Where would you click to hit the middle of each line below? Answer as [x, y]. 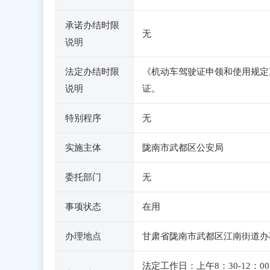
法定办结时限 [92, 72]
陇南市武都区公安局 [183, 148]
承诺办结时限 [92, 25]
